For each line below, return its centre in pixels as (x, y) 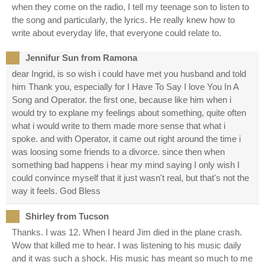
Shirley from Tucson (67, 216)
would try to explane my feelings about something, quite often (129, 113)
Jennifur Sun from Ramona (81, 58)
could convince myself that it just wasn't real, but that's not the (130, 178)
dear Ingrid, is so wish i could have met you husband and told (129, 74)
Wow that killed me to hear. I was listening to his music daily (127, 245)
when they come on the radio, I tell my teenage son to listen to (130, 7)
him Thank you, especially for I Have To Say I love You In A (125, 87)
